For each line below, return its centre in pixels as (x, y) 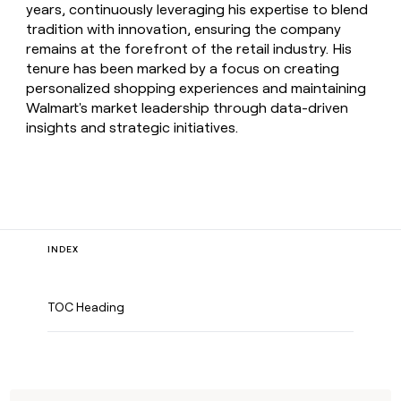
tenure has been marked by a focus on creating (183, 69)
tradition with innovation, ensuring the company (184, 30)
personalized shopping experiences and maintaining (196, 89)
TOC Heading (86, 307)
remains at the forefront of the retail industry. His (189, 49)
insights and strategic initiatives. (132, 128)
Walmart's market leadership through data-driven (188, 108)
